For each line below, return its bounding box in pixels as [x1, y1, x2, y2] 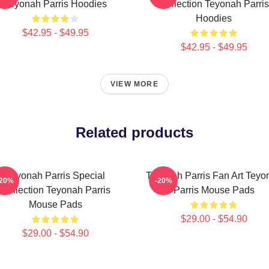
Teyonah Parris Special [5, 171, 105, 181]
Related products [76, 124, 193, 141]
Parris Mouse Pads [173, 185, 255, 195]
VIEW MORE [110, 80, 159, 88]
